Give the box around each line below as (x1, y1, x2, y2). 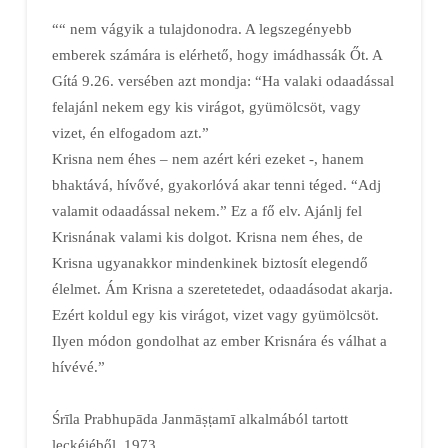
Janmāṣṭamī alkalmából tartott (161, 409, 348, 427)
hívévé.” (51, 357, 105, 375)
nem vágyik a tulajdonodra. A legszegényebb (65, 19, 352, 37)
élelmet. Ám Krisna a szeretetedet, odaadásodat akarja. (51, 279, 393, 297)
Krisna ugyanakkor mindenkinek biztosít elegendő (51, 253, 368, 271)
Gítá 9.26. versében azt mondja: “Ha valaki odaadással (51, 71, 394, 89)
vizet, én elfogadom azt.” (51, 123, 209, 141)
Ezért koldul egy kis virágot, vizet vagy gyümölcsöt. (51, 305, 379, 323)
